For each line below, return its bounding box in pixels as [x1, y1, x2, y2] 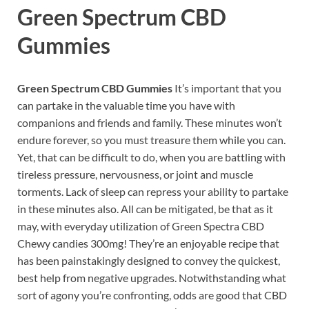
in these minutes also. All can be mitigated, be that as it [17, 202, 273, 216]
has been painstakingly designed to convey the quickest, [17, 254, 280, 268]
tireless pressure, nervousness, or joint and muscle [17, 168, 253, 181]
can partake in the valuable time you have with [17, 99, 235, 112]
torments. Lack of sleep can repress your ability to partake [17, 185, 288, 199]
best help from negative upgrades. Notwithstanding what [17, 271, 286, 285]
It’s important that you [172, 81, 281, 95]
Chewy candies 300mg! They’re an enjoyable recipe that [17, 237, 279, 250]
